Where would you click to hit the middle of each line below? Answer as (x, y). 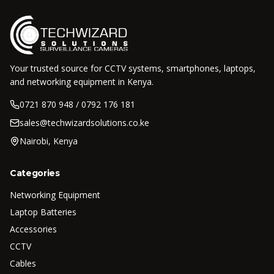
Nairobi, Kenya (49, 141)
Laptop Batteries (43, 212)
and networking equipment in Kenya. (82, 82)
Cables (23, 263)
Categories (35, 173)
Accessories (33, 229)
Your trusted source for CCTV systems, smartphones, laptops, (133, 68)
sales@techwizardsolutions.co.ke (84, 123)
